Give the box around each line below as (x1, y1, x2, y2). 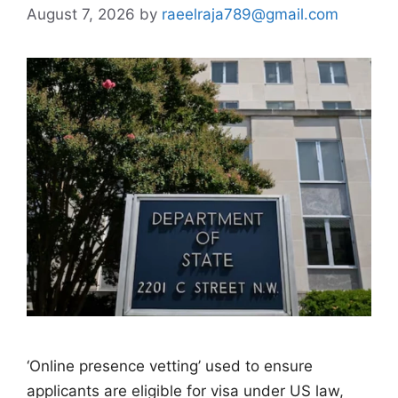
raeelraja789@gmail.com (162, 4, 338, 23)
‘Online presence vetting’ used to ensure (27, 356, 313, 375)
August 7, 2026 (27, 4, 135, 23)
